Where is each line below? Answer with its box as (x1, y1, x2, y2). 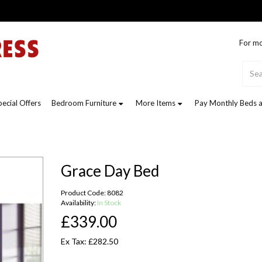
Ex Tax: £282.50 (61, 236, 118, 247)
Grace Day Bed (61, 161, 159, 181)
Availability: (61, 198, 97, 208)
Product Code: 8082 (61, 188, 123, 198)
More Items (136, 98, 175, 108)
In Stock (97, 198, 121, 208)
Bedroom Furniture (51, 98, 116, 108)
